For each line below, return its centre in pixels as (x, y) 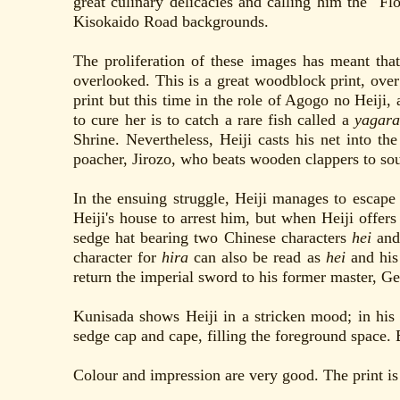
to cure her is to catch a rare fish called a (214, 120)
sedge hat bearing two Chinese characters (212, 238)
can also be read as (257, 258)
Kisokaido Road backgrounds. (171, 22)
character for (118, 258)
